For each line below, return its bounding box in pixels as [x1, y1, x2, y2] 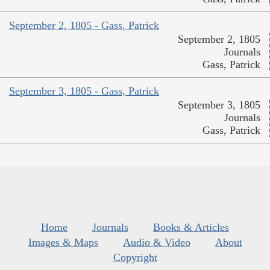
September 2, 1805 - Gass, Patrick [9, 19, 159, 31]
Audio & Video [122, 236, 190, 248]
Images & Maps [28, 236, 98, 248]
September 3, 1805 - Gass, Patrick [9, 84, 159, 97]
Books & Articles [153, 221, 229, 233]
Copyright [113, 251, 157, 263]
